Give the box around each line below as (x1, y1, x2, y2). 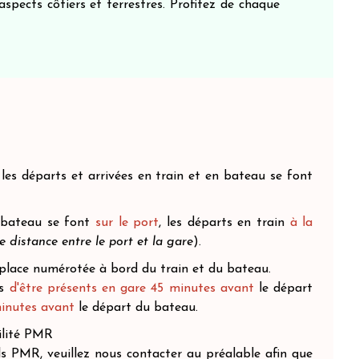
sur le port (95, 216, 159, 229)
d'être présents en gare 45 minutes (9, 282, 216, 295)
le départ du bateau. (74, 301, 198, 314)
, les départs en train (159, 216, 290, 229)
